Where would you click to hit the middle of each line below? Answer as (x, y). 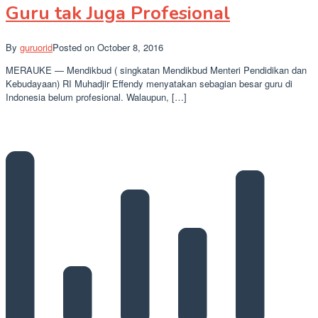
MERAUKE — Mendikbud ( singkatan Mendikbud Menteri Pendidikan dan (156, 70)
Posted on (75, 48)
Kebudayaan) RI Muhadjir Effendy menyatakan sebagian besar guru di (149, 84)
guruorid (36, 48)
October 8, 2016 (130, 48)
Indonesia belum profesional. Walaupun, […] (96, 97)
